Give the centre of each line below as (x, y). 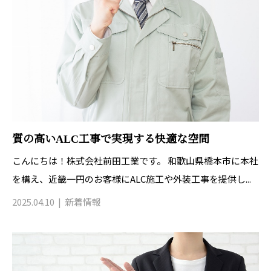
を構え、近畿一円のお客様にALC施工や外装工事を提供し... (132, 179)
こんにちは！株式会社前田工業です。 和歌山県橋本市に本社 (135, 161)
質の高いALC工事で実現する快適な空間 (111, 139)
